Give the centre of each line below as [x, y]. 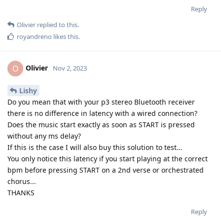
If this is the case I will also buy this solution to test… [95, 147]
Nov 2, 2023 [70, 68]
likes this [65, 37]
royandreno [34, 37]
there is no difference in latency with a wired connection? [102, 113]
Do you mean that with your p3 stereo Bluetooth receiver [101, 102]
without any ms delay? [44, 136]
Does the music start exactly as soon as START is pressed [101, 124]
